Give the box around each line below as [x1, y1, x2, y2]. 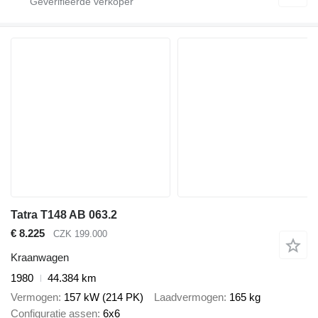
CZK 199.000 [53, 228, 107, 239]
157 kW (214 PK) [64, 290, 143, 303]
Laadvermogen [154, 290, 224, 303]
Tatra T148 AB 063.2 [11, 208, 117, 221]
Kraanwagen [11, 251, 69, 264]
